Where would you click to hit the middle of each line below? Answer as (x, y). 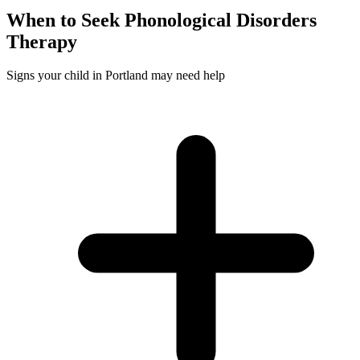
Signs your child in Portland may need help (116, 76)
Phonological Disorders (221, 20)
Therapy (42, 41)
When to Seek (65, 20)
